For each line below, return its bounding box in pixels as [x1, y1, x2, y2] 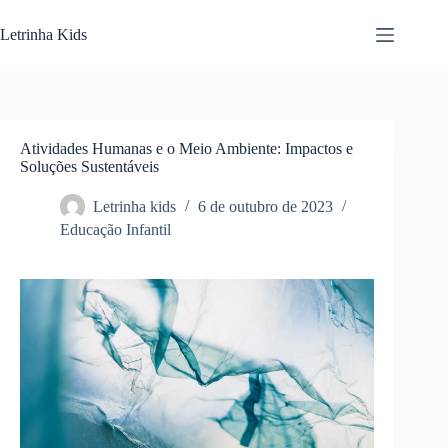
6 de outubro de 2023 [198, 198, 333, 216]
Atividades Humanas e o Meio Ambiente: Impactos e [20, 140, 353, 157]
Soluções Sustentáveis [20, 158, 159, 175]
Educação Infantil [60, 221, 171, 238]
